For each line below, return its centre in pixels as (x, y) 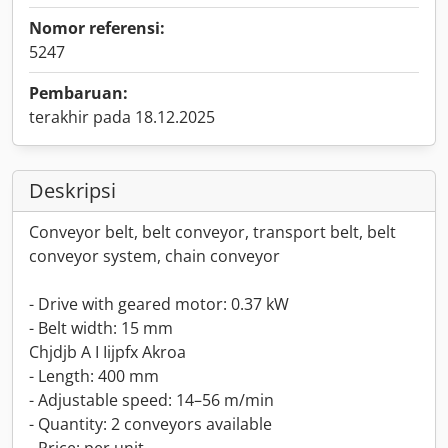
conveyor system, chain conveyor (154, 256)
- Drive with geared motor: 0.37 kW (159, 304)
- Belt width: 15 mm (101, 328)
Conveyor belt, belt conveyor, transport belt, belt (212, 232)
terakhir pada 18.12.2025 (122, 117)
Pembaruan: (78, 93)
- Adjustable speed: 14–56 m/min (151, 400)
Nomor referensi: (97, 28)
